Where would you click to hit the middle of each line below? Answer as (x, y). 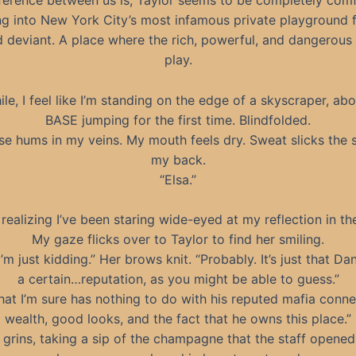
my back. (178, 159)
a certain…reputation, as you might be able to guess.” (178, 279)
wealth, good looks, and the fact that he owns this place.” (178, 319)
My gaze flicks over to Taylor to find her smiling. (178, 240)
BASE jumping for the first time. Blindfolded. (178, 120)
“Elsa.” (178, 179)
